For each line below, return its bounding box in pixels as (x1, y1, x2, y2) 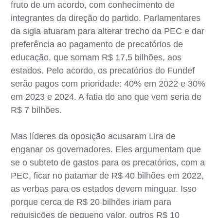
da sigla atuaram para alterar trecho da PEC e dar (11, 26, 205, 36)
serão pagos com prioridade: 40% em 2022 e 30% (11, 78, 206, 89)
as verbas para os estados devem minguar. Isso (11, 183, 197, 194)
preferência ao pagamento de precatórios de (11, 39, 183, 49)
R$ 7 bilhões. (11, 105, 62, 115)
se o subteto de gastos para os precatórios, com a (11, 157, 205, 167)
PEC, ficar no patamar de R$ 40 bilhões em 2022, (11, 170, 204, 181)
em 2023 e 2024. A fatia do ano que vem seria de (11, 91, 202, 102)
